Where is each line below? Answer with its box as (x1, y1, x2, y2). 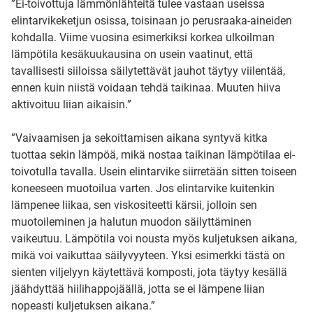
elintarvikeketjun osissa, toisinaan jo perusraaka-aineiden (11, 14, 292, 27)
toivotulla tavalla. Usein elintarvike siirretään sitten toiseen (11, 165, 297, 178)
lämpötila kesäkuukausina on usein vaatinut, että (11, 48, 253, 61)
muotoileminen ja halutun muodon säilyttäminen (11, 215, 252, 228)
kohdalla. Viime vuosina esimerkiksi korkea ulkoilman (11, 31, 275, 44)
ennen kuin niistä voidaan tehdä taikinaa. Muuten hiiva (11, 81, 281, 94)
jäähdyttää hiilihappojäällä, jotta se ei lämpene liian (11, 282, 265, 296)
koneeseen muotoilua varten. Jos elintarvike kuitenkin (11, 182, 275, 195)
